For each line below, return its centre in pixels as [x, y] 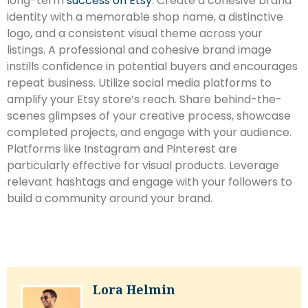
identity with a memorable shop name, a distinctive [145, 17]
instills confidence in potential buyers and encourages [152, 66]
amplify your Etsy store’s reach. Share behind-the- [144, 99]
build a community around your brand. [110, 198]
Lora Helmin [134, 289]
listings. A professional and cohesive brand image [139, 50]
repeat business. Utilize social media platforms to [139, 83]
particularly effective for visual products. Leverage [143, 165]
